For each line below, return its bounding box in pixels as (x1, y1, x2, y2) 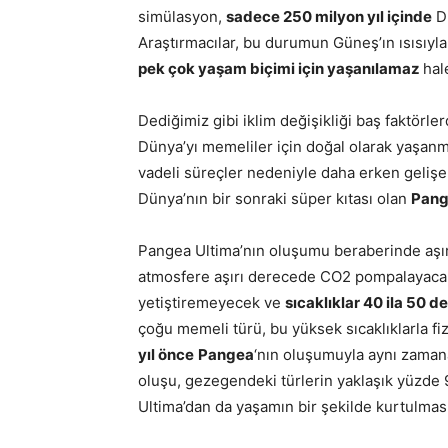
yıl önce (138, 344, 194, 364)
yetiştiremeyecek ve (138, 292, 285, 312)
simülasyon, (138, 6, 226, 26)
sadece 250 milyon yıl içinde (226, 6, 432, 26)
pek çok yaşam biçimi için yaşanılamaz (138, 58, 423, 78)
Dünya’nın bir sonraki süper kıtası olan (138, 188, 411, 208)
